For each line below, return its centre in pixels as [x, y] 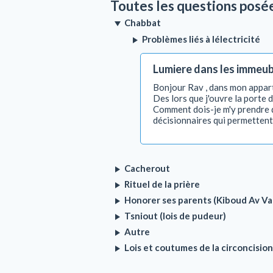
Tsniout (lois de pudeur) [174, 216]
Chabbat [142, 23]
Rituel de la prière [161, 184]
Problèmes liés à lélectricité [200, 39]
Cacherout [146, 168]
